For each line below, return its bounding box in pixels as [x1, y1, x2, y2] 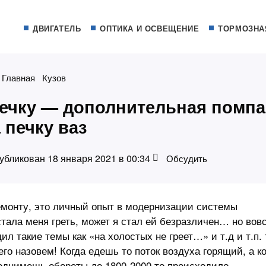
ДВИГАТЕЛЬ [32, 23, 81, 34]
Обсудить [164, 152, 208, 164]
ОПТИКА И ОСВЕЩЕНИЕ [100, 23, 199, 34]
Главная [1, 71, 35, 84]
